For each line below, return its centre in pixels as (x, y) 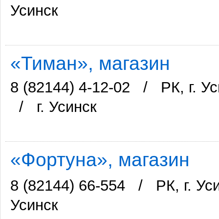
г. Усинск (67, 107)
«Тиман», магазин (90, 63)
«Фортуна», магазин (100, 160)
